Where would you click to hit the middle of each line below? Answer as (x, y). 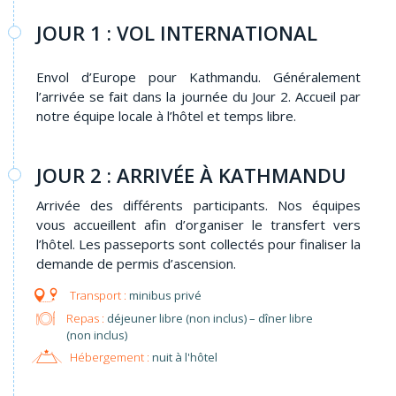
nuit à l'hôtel (183, 358)
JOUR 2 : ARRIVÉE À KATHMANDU (191, 175)
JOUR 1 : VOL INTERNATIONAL (177, 33)
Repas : (85, 318)
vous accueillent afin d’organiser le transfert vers (198, 225)
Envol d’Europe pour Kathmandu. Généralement (198, 77)
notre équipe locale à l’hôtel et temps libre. (168, 116)
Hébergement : (109, 358)
